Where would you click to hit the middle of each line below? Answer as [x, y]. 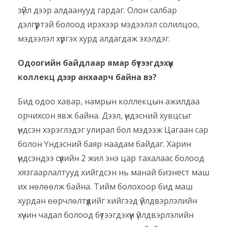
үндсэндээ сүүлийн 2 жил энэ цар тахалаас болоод [111, 158]
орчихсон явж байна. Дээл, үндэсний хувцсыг [105, 116]
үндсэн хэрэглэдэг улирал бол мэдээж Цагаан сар [113, 130]
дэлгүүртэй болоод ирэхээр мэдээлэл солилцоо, [109, 25]
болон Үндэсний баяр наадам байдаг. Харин [104, 144]
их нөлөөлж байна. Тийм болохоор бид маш [105, 187]
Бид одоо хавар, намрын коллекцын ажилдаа [109, 102]
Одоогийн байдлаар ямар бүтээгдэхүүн [96, 63]
